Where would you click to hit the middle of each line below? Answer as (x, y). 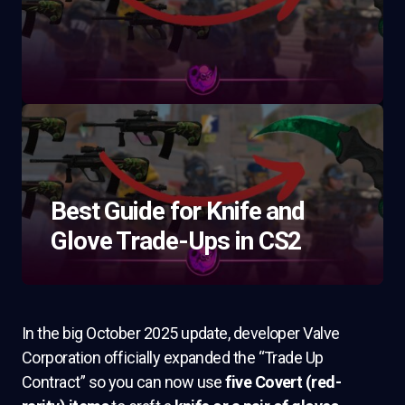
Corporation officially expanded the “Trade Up (173, 358)
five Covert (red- (283, 382)
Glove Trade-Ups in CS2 (176, 241)
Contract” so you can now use (124, 382)
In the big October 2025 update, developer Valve (181, 333)
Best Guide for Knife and (178, 211)
